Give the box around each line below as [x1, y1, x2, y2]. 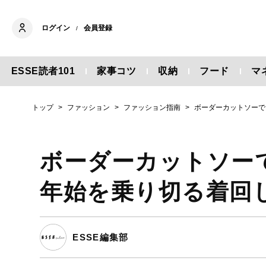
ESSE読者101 [11, 65, 75, 76]
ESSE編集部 [72, 232, 129, 242]
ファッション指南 [123, 103, 180, 112]
